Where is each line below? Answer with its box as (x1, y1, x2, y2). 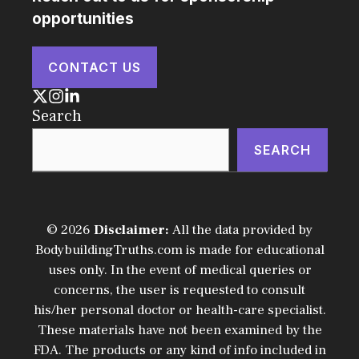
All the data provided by (172, 220, 313, 239)
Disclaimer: (94, 220, 172, 239)
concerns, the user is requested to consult (54, 280, 305, 299)
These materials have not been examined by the (37, 321, 322, 339)
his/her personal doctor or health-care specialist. (33, 301, 326, 319)
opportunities (32, 9, 134, 28)
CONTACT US (48, 58, 141, 75)
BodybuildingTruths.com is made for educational (34, 240, 325, 259)
